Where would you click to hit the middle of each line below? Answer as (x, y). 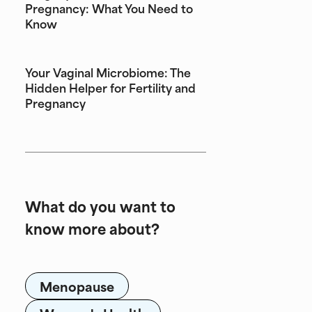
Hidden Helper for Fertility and (110, 87)
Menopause (77, 286)
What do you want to (100, 205)
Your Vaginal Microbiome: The (108, 72)
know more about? (92, 228)
